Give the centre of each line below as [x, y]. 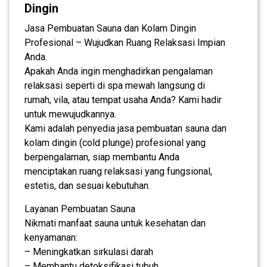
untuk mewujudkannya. [70, 114]
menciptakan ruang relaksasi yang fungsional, [118, 171]
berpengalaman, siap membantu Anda [102, 157]
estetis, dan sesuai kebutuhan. [87, 185]
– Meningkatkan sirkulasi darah [89, 252]
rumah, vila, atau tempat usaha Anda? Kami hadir [123, 100]
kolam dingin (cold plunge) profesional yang [115, 142]
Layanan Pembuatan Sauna [80, 209]
